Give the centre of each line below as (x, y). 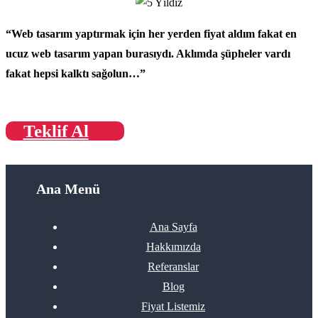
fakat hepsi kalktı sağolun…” (76, 74)
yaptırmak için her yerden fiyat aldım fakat (179, 34)
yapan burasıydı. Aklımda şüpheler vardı (190, 54)
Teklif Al (56, 131)
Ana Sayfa (173, 227)
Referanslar (173, 267)
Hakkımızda (173, 247)
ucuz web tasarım (48, 54)
